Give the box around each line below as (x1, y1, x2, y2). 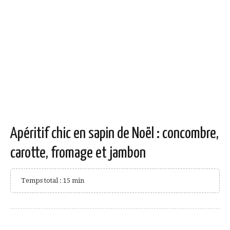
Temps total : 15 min (21, 176, 84, 184)
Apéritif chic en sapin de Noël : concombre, (10, 125, 219, 141)
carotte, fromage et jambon (10, 145, 146, 161)
